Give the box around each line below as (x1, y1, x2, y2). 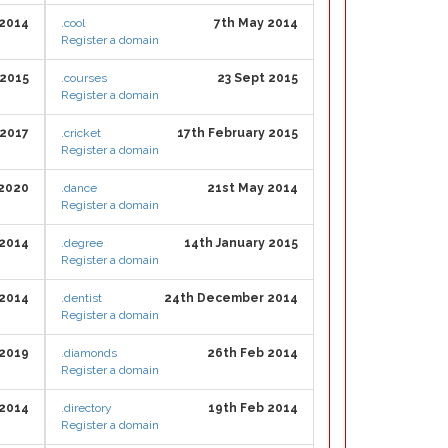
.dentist (61, 291, 102, 305)
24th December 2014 (164, 291, 298, 305)
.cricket (61, 126, 101, 140)
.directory (61, 401, 112, 415)
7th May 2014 (214, 16, 298, 30)
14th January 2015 (184, 236, 298, 250)
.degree (61, 236, 103, 250)
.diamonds (61, 346, 117, 360)
